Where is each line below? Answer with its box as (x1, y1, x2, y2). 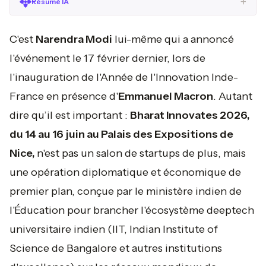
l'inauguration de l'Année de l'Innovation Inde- (9, 71, 238, 84)
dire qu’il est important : (9, 109, 130, 122)
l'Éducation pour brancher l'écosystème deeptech (9, 204, 254, 217)
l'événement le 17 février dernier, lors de (9, 52, 205, 65)
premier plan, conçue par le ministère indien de (9, 185, 242, 198)
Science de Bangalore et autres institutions (9, 242, 222, 255)
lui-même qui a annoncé (112, 33, 234, 46)
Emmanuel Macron (118, 90, 213, 103)
